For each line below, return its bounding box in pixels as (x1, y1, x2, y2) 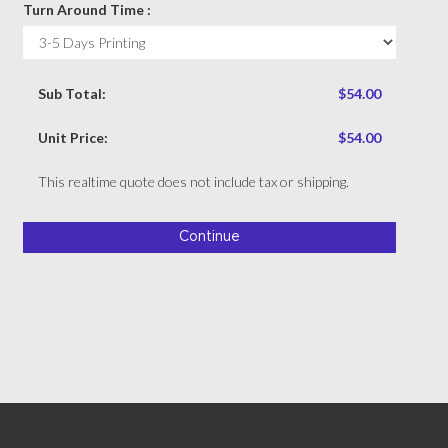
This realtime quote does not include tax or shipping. (37, 173, 349, 190)
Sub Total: (37, 85, 106, 102)
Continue (178, 230, 240, 244)
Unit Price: (37, 129, 108, 146)
